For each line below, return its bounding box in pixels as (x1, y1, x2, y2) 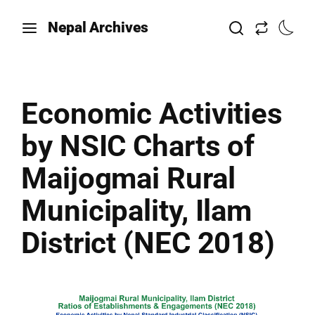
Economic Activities (21, 96, 283, 131)
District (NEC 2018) (21, 226, 276, 260)
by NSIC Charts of (21, 129, 255, 163)
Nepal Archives (48, 19, 148, 36)
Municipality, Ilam (21, 193, 252, 228)
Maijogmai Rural (21, 161, 236, 195)
